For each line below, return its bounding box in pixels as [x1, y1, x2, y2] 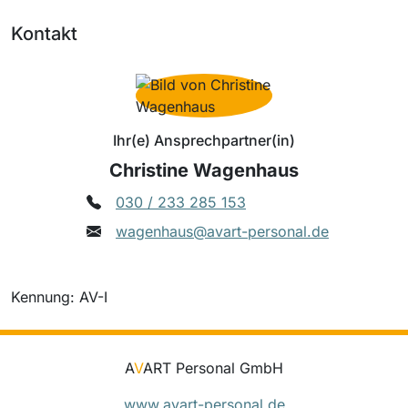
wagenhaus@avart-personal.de [116, 221, 329, 240]
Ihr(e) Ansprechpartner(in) [113, 130, 295, 149]
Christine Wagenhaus [109, 158, 299, 181]
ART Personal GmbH [143, 358, 283, 377]
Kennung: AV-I [11, 287, 107, 306]
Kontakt [11, 22, 77, 45]
